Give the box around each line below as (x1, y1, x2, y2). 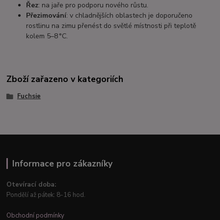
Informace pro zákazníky (12, 158, 112, 170)
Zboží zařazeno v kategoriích (6, 73, 124, 85)
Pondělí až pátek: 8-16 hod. (6, 191, 86, 200)
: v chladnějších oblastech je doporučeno (66, 10, 193, 20)
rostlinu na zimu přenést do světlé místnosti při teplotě (26, 21, 196, 30)
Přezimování (26, 10, 67, 20)
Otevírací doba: (6, 180, 56, 190)
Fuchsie (17, 91, 41, 101)
